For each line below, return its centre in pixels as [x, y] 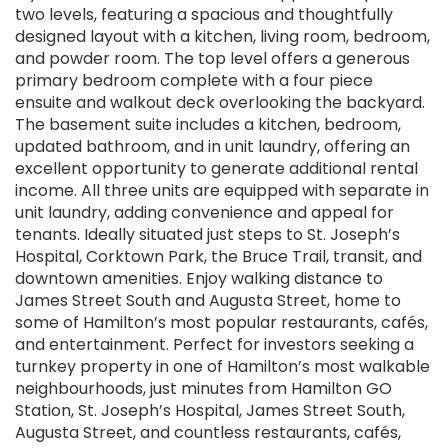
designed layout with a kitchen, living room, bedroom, [222, 37]
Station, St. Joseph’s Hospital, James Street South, [210, 411]
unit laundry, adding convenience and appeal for [204, 213]
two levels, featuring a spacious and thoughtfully [204, 15]
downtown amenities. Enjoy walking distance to [199, 279]
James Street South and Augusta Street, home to [208, 301]
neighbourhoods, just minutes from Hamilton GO [203, 389]
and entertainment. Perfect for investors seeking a [214, 345]
